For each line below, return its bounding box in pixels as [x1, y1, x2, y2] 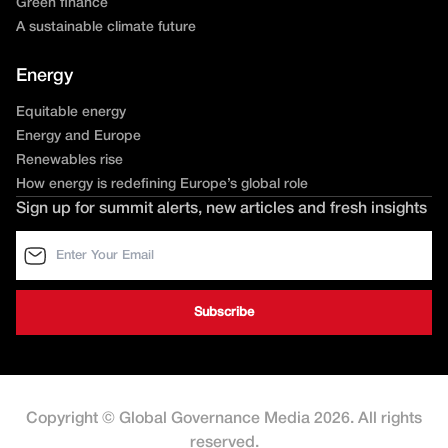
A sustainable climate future [16, 21, 196, 35]
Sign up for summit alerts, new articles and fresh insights [16, 202, 427, 217]
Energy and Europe [16, 130, 141, 144]
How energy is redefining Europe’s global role [16, 178, 308, 192]
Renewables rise [16, 154, 123, 168]
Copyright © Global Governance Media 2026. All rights [26, 412, 422, 427]
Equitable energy [16, 106, 126, 120]
